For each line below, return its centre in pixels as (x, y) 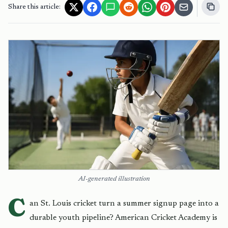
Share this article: (34, 7)
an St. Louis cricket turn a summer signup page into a (124, 204)
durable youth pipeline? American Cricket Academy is (123, 218)
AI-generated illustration (114, 179)
